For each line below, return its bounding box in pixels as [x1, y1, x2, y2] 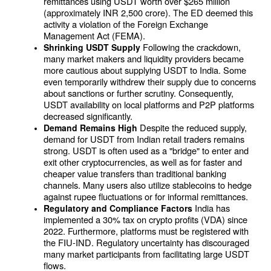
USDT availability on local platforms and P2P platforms [44, 98, 254, 111]
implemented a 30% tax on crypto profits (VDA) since [44, 213, 247, 226]
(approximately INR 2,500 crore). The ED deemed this [44, 6, 253, 19]
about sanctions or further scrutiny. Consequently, [44, 87, 233, 100]
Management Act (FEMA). [44, 29, 145, 42]
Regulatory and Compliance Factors [44, 202, 195, 215]
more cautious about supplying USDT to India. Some [44, 64, 246, 77]
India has [195, 201, 230, 215]
